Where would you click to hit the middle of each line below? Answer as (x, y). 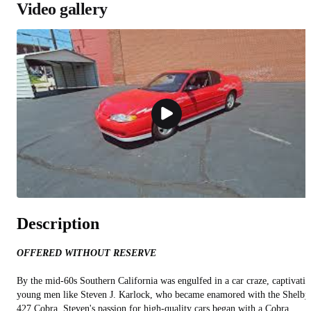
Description (58, 224)
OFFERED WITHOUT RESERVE (86, 253)
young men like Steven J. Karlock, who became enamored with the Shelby (163, 295)
